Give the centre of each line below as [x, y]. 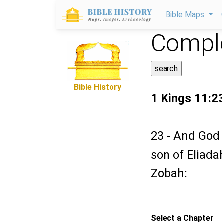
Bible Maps [186, 15]
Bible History [98, 87]
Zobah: [169, 173]
